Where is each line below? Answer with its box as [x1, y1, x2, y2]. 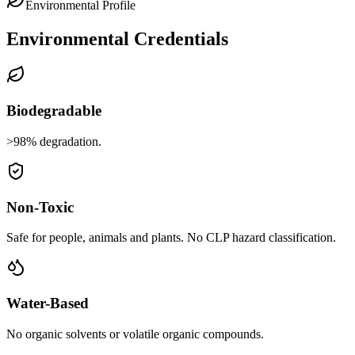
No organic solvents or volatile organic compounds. [6, 326, 264, 341]
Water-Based [6, 295, 89, 312]
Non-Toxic [6, 198, 74, 216]
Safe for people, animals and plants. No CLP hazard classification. [6, 231, 336, 245]
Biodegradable [6, 102, 101, 120]
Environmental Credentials [6, 28, 228, 49]
